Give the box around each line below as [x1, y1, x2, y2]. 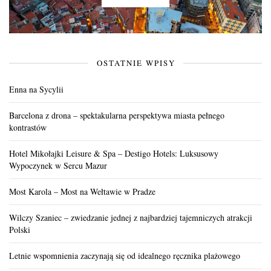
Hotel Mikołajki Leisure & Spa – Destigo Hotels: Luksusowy [9, 148, 218, 159]
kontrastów [9, 122, 47, 133]
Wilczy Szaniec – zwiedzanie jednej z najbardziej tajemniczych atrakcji [9, 212, 252, 223]
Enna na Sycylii [9, 83, 64, 95]
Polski [9, 224, 30, 235]
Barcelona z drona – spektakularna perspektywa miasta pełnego [9, 109, 224, 121]
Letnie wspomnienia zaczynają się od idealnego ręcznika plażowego [9, 250, 240, 261]
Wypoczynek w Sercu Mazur [9, 160, 107, 171]
